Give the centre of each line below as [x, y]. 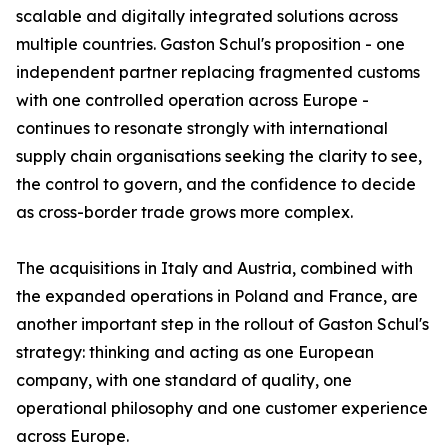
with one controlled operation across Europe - [192, 100]
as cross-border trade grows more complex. [184, 212]
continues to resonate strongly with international [202, 128]
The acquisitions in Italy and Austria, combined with [214, 268]
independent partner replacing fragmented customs [218, 72]
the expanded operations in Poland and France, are [217, 296]
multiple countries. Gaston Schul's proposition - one [210, 44]
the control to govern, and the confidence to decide [216, 184]
